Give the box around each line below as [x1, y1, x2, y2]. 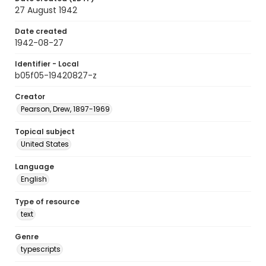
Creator [15, 91, 45, 102]
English [21, 174, 47, 184]
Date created [15, 26, 67, 36]
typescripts [21, 244, 61, 254]
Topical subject [15, 126, 75, 137]
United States [21, 139, 69, 149]
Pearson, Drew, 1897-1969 [21, 104, 110, 114]
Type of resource [15, 197, 80, 207]
